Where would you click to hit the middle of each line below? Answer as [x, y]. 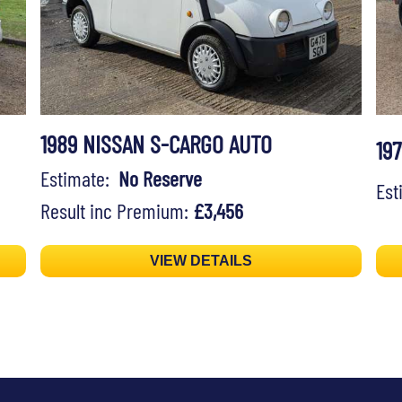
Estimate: [79, 179]
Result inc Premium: [116, 211]
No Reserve [160, 179]
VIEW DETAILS [201, 261]
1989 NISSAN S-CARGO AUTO [156, 144]
